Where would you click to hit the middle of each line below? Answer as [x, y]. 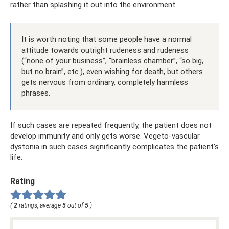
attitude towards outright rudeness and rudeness [105, 50]
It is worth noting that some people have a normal [107, 39]
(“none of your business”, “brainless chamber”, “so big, [112, 61]
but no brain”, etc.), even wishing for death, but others [112, 71]
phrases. [36, 93]
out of [75, 205]
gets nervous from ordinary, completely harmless [105, 82]
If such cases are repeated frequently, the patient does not [111, 125]
